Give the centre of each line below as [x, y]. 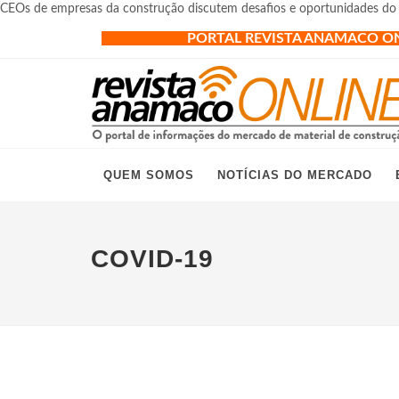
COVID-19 [152, 259]
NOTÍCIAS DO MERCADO [295, 175]
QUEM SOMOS [149, 175]
